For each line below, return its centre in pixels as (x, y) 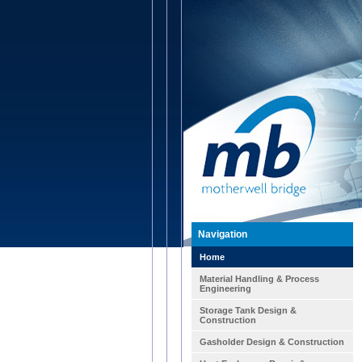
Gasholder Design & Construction (272, 342)
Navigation (223, 234)
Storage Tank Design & (248, 310)
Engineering (225, 288)
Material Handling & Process (259, 279)
